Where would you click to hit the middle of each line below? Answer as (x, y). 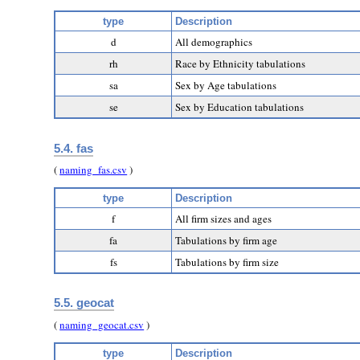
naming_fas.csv (94, 170)
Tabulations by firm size (227, 262)
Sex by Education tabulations (240, 107)
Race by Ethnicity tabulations (241, 64)
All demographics (214, 42)
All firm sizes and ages (224, 219)
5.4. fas (74, 148)
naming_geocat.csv (102, 325)
